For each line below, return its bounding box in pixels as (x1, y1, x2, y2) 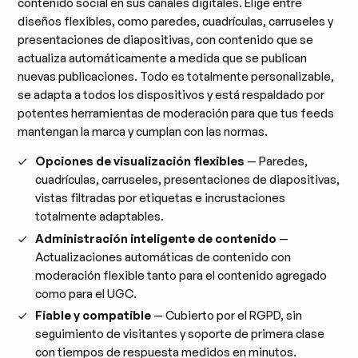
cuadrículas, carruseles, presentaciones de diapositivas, (35, 172, 340, 188)
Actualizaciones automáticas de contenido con (35, 249, 292, 265)
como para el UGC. (35, 285, 137, 301)
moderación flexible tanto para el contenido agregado (35, 267, 328, 283)
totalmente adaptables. (35, 209, 165, 225)
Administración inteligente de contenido (35, 230, 277, 246)
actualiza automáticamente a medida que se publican (18, 50, 308, 66)
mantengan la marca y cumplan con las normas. (18, 123, 268, 139)
